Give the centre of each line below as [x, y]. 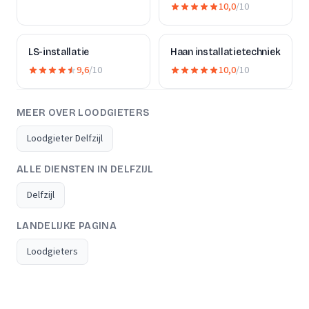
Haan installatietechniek [226, 52]
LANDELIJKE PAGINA [67, 226]
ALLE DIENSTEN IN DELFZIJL [85, 169]
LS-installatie [59, 52]
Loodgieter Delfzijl [65, 139]
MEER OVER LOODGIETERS [83, 113]
